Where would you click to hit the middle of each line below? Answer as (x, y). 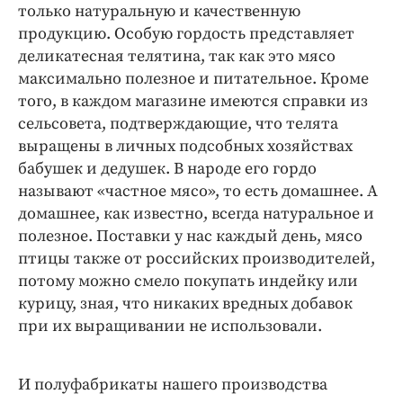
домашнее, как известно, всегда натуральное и (196, 213)
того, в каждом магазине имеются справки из (193, 101)
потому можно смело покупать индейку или (188, 281)
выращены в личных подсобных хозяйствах (187, 146)
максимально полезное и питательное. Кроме (193, 78)
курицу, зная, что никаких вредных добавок (185, 303)
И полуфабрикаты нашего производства (173, 384)
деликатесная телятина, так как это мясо (177, 56)
